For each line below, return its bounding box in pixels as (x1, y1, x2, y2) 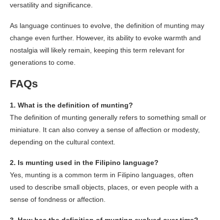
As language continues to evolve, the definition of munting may (10, 21, 204, 29)
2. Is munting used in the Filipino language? (10, 158, 159, 166)
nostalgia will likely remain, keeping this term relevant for (10, 46, 185, 54)
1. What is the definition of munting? (10, 101, 133, 109)
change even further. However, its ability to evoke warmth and (10, 33, 201, 42)
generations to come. (10, 58, 76, 66)
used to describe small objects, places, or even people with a (10, 183, 198, 191)
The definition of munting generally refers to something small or (10, 113, 206, 121)
